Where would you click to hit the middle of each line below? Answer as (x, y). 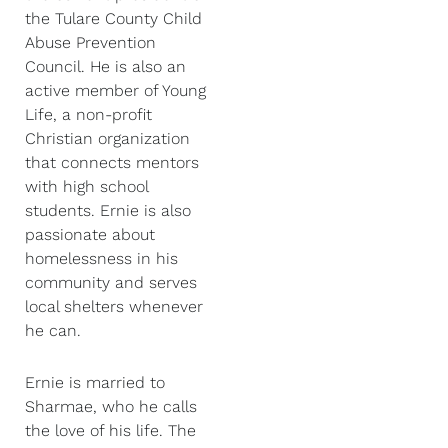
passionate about (90, 234)
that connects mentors (112, 162)
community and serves (111, 282)
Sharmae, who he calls (111, 406)
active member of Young (115, 90)
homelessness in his (101, 258)
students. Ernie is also (108, 210)
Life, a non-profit (88, 114)
